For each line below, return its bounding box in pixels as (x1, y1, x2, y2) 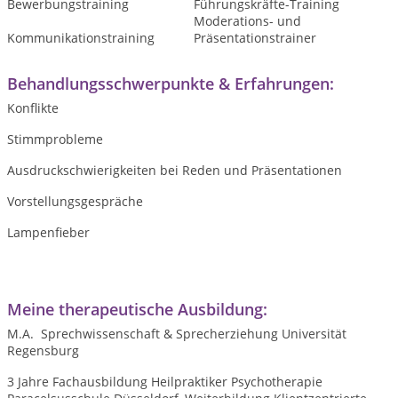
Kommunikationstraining (7, 29, 155, 47)
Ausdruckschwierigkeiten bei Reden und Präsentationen (7, 162, 342, 179)
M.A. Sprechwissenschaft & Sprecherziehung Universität (7, 325, 346, 343)
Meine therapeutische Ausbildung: (7, 298, 267, 321)
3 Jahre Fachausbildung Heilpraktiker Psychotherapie (7, 373, 322, 391)
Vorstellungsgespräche (7, 193, 143, 211)
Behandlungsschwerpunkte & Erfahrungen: (7, 73, 334, 95)
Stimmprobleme (7, 131, 103, 148)
